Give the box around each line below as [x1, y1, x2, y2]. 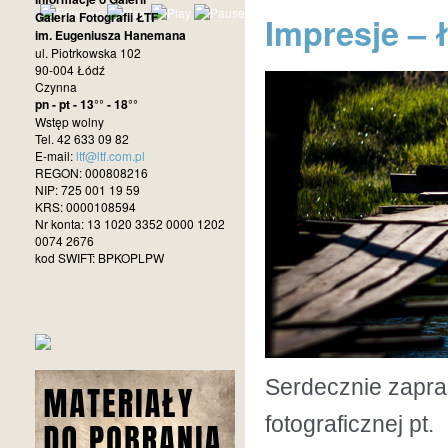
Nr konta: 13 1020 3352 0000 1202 [35, 215, 225, 232]
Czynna [35, 78, 77, 95]
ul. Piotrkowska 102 [35, 44, 141, 61]
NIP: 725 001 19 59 [35, 181, 140, 198]
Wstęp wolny [35, 113, 104, 130]
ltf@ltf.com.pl [76, 147, 145, 164]
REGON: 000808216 [35, 164, 148, 181]
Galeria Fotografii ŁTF [35, 8, 158, 26]
